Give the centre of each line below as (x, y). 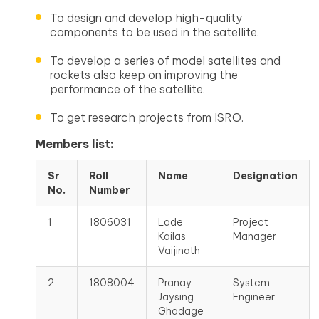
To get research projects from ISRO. (147, 117)
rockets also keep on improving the (144, 75)
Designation (265, 176)
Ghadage (181, 311)
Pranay (175, 283)
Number (110, 190)
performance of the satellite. (127, 89)
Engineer (254, 297)
